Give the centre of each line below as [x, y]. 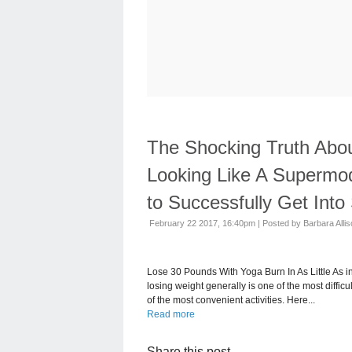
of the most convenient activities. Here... [231, 300]
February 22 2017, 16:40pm [202, 223]
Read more [171, 314]
